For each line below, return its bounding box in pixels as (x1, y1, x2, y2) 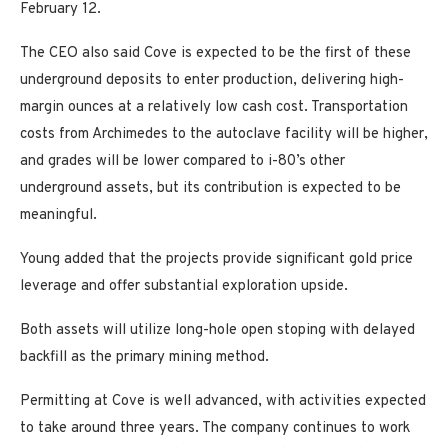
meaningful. (20, 205, 97, 225)
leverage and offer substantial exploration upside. (20, 276, 348, 296)
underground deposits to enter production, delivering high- (20, 70, 404, 90)
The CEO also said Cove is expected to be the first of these (20, 43, 411, 63)
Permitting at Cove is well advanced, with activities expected (20, 391, 426, 411)
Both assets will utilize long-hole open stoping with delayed (20, 320, 415, 340)
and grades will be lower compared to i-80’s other (20, 151, 345, 171)
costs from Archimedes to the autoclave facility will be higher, (20, 124, 428, 144)
